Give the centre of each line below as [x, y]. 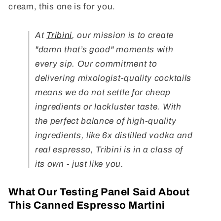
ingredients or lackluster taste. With [108, 107]
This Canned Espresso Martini [87, 205]
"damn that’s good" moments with [104, 50]
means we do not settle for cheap [103, 92]
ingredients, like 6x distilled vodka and [114, 135]
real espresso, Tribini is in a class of [109, 150]
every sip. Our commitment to [96, 64]
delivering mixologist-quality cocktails [113, 78]
